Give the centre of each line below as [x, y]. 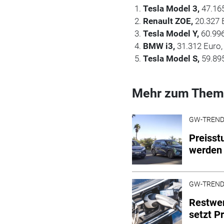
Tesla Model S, [172, 58]
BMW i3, [160, 46]
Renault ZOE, [169, 21]
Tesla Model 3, [172, 8]
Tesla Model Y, [172, 33]
